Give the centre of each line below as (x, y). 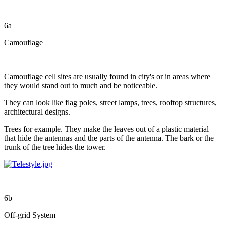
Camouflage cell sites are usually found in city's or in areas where (107, 76)
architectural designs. (37, 111)
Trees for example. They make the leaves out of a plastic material (106, 129)
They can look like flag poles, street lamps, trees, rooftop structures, (110, 102)
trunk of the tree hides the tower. (55, 147)
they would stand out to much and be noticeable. (81, 85)
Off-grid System (30, 215)
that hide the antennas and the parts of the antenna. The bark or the (109, 138)
